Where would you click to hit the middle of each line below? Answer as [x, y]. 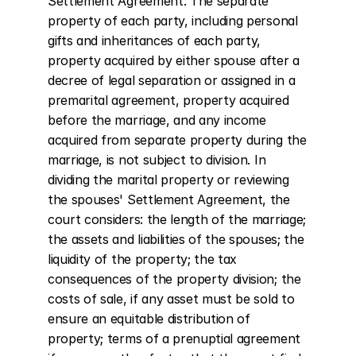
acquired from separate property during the [177, 140]
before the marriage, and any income [157, 120]
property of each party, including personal [173, 21]
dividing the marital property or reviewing [168, 180]
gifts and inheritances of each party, [155, 41]
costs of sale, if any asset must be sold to [171, 299]
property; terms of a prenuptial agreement [174, 339]
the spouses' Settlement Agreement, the [169, 199]
